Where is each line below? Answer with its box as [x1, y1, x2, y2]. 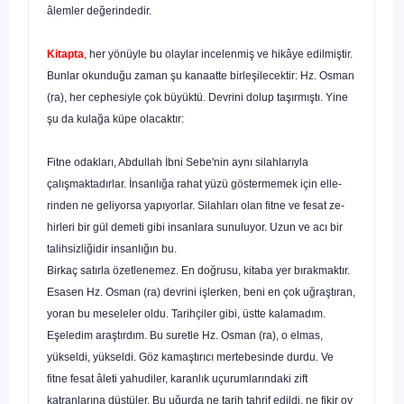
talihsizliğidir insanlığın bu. [47, 242, 177, 255]
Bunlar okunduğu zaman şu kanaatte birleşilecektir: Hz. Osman [47, 69, 354, 82]
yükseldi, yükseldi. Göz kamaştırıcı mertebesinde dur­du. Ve [47, 350, 334, 363]
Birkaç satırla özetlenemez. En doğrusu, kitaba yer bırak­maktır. [47, 263, 350, 277]
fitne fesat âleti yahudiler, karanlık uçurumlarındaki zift [47, 372, 308, 385]
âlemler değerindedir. [47, 4, 151, 17]
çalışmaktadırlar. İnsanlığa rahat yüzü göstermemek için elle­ [47, 177, 342, 190]
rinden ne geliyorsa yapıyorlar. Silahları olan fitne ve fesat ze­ [47, 198, 344, 212]
